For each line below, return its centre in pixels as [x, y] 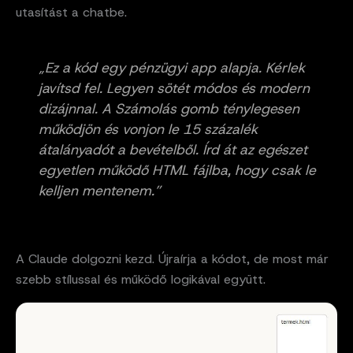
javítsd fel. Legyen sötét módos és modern [174, 88]
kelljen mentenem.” [100, 190]
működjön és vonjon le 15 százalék [148, 129]
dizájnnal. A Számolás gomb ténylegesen [169, 108]
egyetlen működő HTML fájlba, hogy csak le [177, 170]
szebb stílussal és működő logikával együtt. [141, 280]
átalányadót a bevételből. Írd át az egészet [173, 149]
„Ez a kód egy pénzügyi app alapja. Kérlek [172, 67]
